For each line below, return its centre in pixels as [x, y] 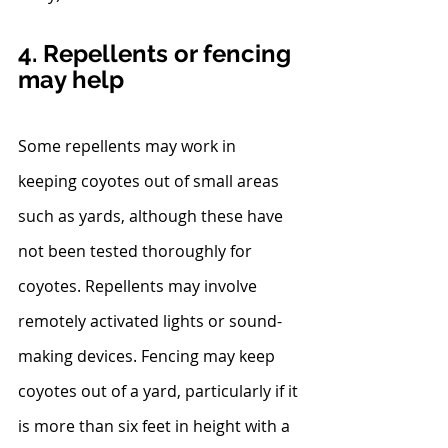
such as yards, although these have [152, 215]
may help [71, 79]
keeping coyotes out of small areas [150, 180]
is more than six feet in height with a [156, 425]
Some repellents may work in [129, 145]
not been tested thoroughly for [137, 250]
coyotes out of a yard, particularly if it [160, 390]
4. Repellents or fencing [157, 53]
